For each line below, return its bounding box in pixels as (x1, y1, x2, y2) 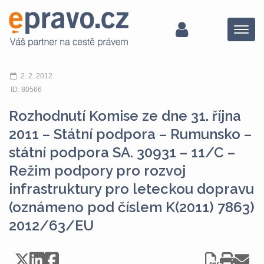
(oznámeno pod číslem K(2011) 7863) (9, 199, 255, 216)
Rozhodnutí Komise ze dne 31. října (9, 107, 241, 124)
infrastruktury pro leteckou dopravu (9, 180, 254, 197)
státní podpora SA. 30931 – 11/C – (9, 144, 235, 161)
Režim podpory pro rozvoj (9, 162, 186, 179)
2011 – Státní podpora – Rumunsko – (9, 126, 252, 143)
